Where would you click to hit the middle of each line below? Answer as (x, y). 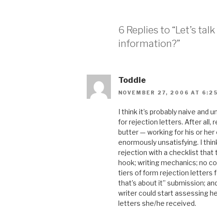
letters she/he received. (157, 203)
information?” (149, 43)
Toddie (132, 80)
